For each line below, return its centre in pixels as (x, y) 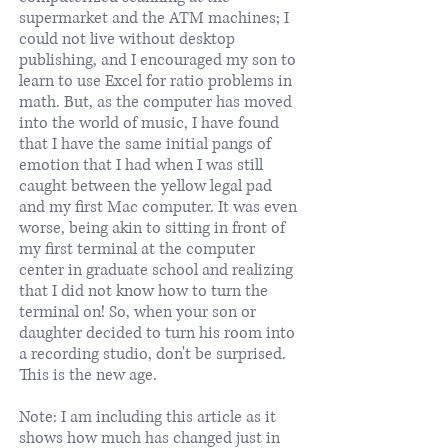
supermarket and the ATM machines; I (154, 17)
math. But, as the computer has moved (155, 101)
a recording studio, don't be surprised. (152, 353)
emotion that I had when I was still (141, 164)
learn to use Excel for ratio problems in (155, 80)
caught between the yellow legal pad (145, 185)
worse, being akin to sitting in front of (152, 227)
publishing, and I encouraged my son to (157, 59)
